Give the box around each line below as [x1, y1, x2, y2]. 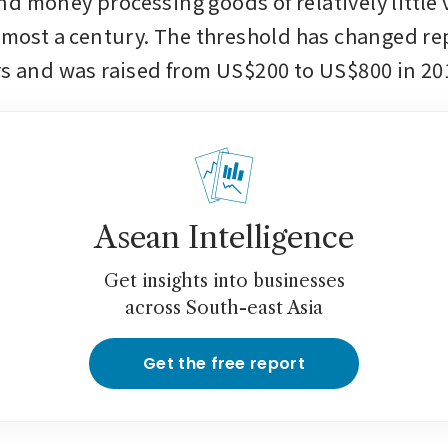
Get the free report [142, 352, 306, 376]
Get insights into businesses [103, 270, 345, 293]
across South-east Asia [125, 297, 323, 320]
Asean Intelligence [94, 219, 354, 257]
